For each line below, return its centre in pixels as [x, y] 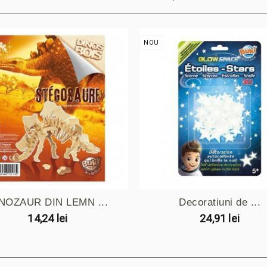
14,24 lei [48, 218]
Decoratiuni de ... [220, 202]
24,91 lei [220, 218]
